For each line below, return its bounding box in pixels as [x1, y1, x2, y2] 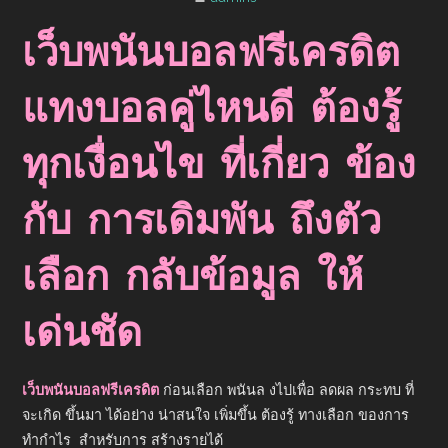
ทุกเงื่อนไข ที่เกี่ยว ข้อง [22, 138, 417, 194]
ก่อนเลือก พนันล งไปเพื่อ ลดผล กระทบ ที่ [159, 380, 415, 398]
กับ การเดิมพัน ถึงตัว [22, 194, 382, 250]
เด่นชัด [22, 306, 143, 362]
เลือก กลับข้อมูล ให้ [22, 250, 364, 306]
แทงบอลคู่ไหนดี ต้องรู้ [22, 82, 402, 138]
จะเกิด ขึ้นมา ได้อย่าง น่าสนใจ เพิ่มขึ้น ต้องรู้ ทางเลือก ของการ [22, 405, 410, 423]
